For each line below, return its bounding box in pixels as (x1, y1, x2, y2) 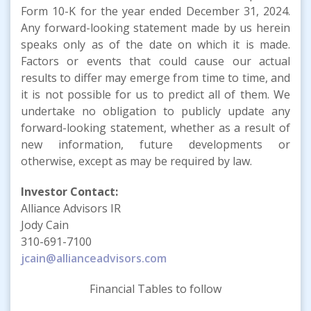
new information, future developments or (21, 136, 290, 152)
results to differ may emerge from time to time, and (21, 69, 290, 85)
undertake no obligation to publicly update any (21, 103, 290, 119)
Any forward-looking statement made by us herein (21, 19, 290, 35)
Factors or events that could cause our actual (21, 53, 290, 69)
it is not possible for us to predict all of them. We (21, 86, 290, 102)
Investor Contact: (21, 183, 118, 199)
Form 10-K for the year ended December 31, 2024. (21, 3, 290, 19)
